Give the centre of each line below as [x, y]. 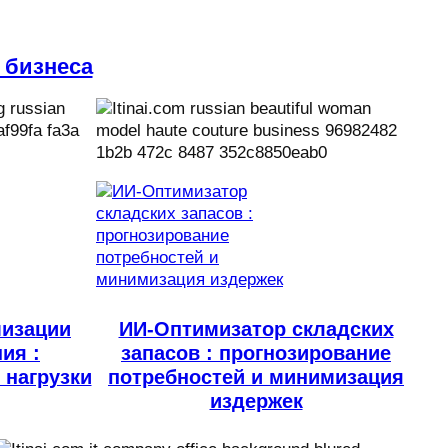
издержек [256, 401]
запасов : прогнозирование [256, 353]
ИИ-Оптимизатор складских [256, 329]
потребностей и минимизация [256, 377]
